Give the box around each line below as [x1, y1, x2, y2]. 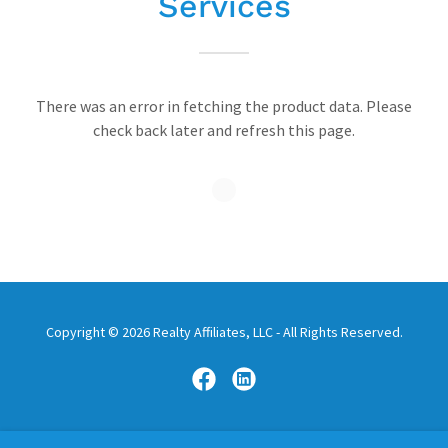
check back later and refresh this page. [93, 120, 355, 141]
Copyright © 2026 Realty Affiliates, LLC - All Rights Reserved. [45, 323, 403, 342]
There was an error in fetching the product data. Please [36, 96, 412, 117]
